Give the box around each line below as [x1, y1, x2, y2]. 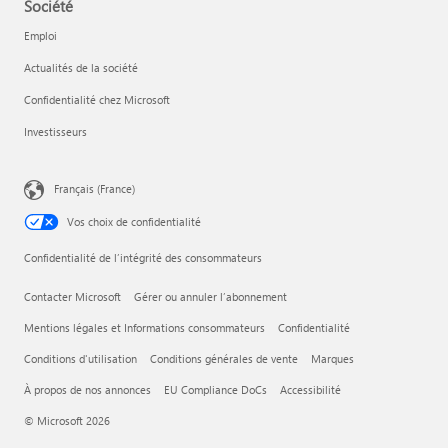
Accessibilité [280, 382, 341, 397]
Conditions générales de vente [150, 351, 298, 366]
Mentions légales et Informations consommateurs [24, 320, 265, 335]
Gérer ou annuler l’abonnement [134, 289, 287, 304]
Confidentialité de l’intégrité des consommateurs [24, 250, 262, 265]
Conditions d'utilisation [24, 351, 137, 366]
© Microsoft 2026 [24, 413, 110, 428]
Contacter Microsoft [24, 289, 121, 304]
